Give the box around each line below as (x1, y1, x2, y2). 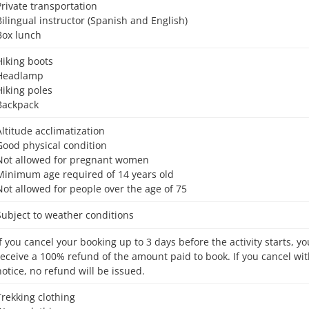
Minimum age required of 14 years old (5, 168, 175, 181)
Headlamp (3, 69, 44, 82)
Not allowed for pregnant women (3, 153, 150, 166)
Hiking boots (3, 54, 54, 68)
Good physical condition (3, 139, 108, 152)
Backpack (2, 98, 39, 111)
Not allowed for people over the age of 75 (3, 182, 188, 195)
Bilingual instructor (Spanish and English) (2, 14, 188, 27)
